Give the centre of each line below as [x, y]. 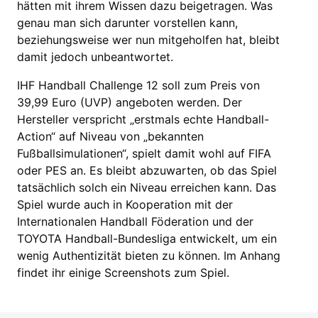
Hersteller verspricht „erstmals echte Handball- [143, 119]
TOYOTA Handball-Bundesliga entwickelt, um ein [147, 238]
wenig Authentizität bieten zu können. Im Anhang [149, 256]
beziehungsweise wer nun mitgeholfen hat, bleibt [148, 40]
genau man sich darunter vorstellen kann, [127, 23]
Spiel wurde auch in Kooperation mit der [125, 204]
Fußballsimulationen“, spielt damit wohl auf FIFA [144, 153]
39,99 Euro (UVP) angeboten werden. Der [130, 102]
